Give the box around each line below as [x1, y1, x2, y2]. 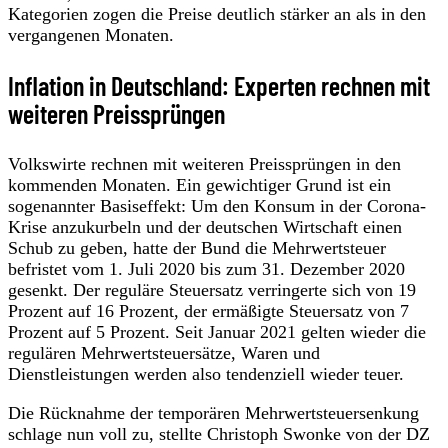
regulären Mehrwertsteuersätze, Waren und [8, 342, 320, 363]
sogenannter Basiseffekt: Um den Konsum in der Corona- [8, 195, 426, 216]
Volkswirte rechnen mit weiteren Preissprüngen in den [8, 153, 401, 174]
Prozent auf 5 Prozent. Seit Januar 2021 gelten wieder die [8, 321, 426, 342]
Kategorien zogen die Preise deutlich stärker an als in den [8, 3, 426, 24]
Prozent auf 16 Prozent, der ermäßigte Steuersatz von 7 [8, 300, 409, 321]
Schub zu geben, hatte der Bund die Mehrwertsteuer [8, 237, 386, 258]
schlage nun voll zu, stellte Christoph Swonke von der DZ [8, 423, 430, 444]
